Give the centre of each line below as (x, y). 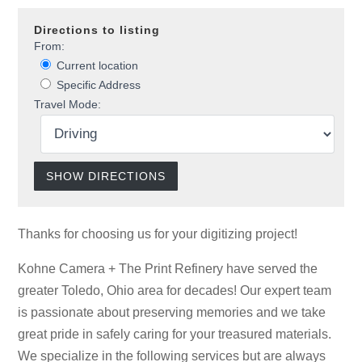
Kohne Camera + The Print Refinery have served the (168, 269)
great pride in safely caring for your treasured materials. (175, 334)
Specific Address (97, 86)
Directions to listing (97, 31)
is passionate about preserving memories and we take (172, 312)
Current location (96, 66)
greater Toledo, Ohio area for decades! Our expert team (175, 290)
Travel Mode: (68, 105)
